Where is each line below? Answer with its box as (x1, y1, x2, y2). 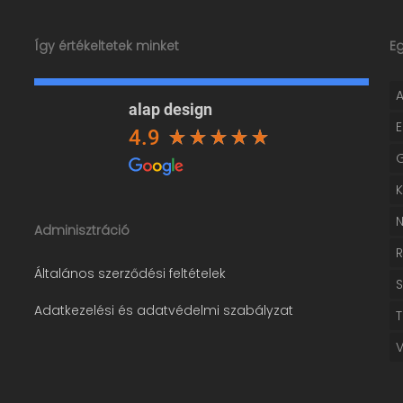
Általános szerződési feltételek (33, 264, 226, 282)
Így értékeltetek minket (33, 37, 179, 55)
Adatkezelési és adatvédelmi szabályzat (33, 301, 293, 319)
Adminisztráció (33, 221, 130, 239)
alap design (128, 100, 212, 119)
